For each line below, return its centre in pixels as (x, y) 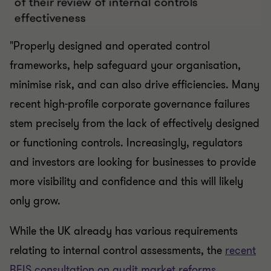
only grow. (35, 193)
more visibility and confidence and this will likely (126, 173)
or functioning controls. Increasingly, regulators (126, 135)
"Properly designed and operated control (110, 38)
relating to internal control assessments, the (117, 242)
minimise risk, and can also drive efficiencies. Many (135, 77)
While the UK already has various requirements (124, 223)
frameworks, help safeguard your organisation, (125, 57)
